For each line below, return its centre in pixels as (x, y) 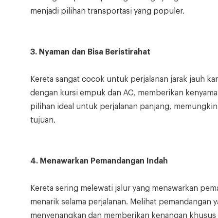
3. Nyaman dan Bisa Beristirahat (90, 52)
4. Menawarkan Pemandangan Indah (99, 161)
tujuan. (43, 120)
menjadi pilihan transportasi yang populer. (107, 11)
